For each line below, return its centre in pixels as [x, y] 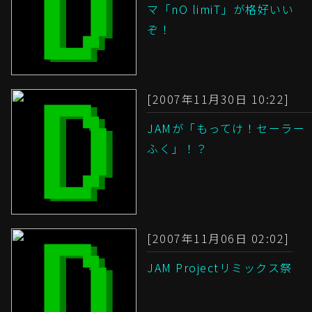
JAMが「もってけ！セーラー [226, 128]
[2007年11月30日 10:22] [218, 99]
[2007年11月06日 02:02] [218, 239]
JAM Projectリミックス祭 [220, 268]
